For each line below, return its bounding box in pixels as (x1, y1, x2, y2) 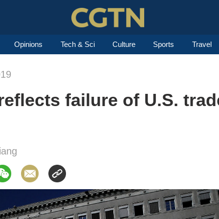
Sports (153, 40, 175, 48)
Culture (112, 40, 135, 48)
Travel (192, 40, 212, 48)
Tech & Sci (60, 40, 95, 48)
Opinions (14, 40, 43, 48)
